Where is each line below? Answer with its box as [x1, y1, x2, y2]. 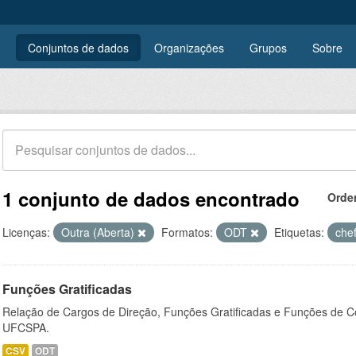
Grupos [250, 40, 287, 56]
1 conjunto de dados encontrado [2, 185, 300, 212]
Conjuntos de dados [28, 40, 129, 56]
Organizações [154, 40, 224, 56]
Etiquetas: [274, 224, 324, 240]
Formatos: [161, 224, 213, 240]
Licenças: [2, 224, 50, 240]
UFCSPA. [2, 319, 49, 335]
